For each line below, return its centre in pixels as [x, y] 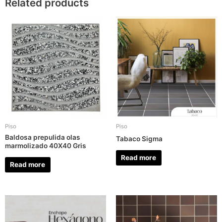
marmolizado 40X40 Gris [46, 146]
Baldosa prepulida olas [43, 138]
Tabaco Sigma [139, 139]
